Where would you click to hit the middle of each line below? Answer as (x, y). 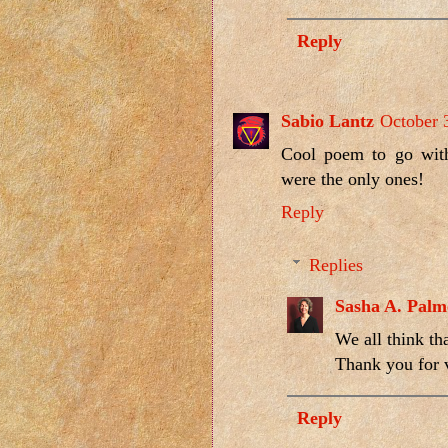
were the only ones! (352, 179)
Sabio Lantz (327, 121)
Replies (336, 264)
